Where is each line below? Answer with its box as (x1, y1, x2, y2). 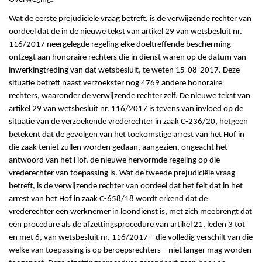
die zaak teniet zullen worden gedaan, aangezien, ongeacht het (9, 143, 227, 153)
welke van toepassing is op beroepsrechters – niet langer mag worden (9, 246, 251, 256)
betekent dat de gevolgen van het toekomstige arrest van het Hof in (9, 130, 244, 140)
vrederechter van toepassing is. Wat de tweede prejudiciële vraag (9, 169, 235, 178)
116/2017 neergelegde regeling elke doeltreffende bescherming (9, 40, 231, 50)
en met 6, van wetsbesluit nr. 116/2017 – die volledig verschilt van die (9, 233, 253, 243)
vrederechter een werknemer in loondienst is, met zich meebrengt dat (9, 208, 252, 217)
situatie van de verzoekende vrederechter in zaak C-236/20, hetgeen (9, 118, 248, 127)
